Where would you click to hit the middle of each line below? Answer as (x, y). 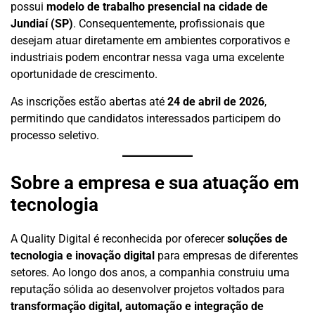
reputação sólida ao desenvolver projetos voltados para (148, 290)
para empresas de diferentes (226, 256)
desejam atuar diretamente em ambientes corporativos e (150, 40)
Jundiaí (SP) (42, 24)
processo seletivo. (55, 135)
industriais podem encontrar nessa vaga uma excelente (147, 57)
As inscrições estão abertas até (89, 102)
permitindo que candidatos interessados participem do (146, 118)
